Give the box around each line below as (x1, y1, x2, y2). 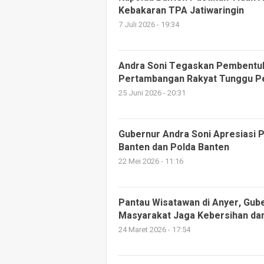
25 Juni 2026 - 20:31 (118, 88, 186, 99)
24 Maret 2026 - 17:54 (118, 225, 190, 236)
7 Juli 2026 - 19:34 (118, 19, 179, 31)
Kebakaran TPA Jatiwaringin (118, 4, 244, 18)
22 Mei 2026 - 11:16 (118, 156, 183, 167)
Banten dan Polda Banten (118, 140, 229, 155)
